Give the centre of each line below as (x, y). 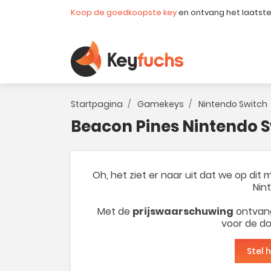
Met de (115, 211)
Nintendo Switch (233, 104)
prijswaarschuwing (183, 211)
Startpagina (97, 104)
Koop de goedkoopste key (124, 12)
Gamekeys (161, 104)
